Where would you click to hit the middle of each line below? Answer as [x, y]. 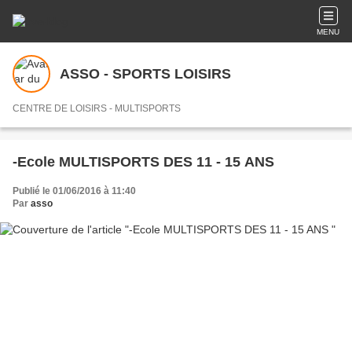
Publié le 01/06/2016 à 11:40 [74, 191]
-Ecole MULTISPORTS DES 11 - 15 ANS [143, 162]
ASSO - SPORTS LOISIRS [145, 73]
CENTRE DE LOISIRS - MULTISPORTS [97, 108]
